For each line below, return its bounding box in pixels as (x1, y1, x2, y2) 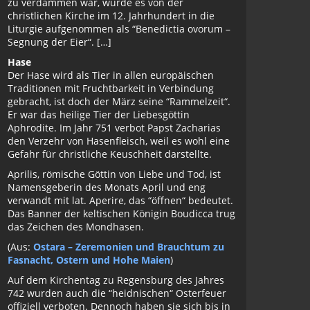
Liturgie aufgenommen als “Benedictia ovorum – (8, 22, 230, 35)
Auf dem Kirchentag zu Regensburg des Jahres (8, 273, 224, 286)
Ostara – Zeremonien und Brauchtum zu (33, 240, 224, 253)
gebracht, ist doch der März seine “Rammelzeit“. (8, 95, 230, 108)
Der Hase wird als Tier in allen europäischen (8, 69, 214, 82)
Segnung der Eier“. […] (8, 35, 111, 48)
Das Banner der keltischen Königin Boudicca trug (8, 207, 235, 220)
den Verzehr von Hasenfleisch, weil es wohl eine (8, 134, 230, 147)
